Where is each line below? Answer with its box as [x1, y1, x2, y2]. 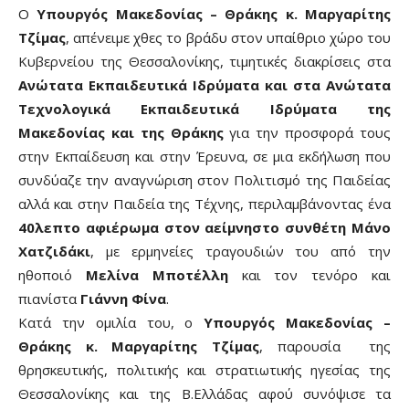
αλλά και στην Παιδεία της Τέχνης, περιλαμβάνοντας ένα [18, 194, 391, 213]
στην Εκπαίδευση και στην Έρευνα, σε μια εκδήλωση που [18, 146, 391, 165]
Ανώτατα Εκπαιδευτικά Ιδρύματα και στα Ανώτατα [18, 75, 391, 94]
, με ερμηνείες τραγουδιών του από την [90, 241, 391, 260]
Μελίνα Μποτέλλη [85, 265, 242, 284]
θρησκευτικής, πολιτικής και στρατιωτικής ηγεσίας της [18, 360, 391, 379]
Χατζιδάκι [18, 241, 90, 260]
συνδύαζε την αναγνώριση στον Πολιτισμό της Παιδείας [18, 170, 391, 189]
